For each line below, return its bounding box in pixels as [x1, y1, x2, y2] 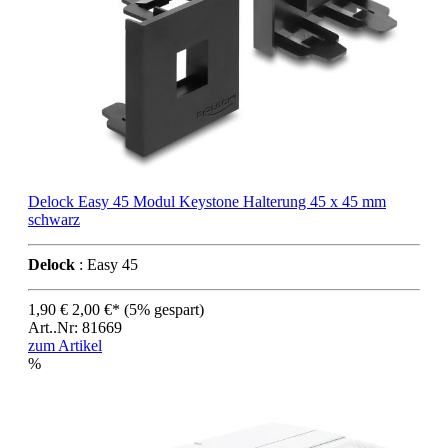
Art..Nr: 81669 [28, 318, 122, 336]
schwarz [28, 210, 80, 228]
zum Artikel [28, 336, 102, 354]
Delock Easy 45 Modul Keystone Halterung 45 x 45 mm [28, 192, 386, 210]
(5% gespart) [124, 300, 204, 318]
